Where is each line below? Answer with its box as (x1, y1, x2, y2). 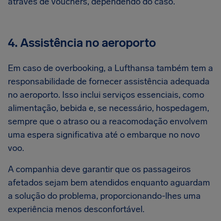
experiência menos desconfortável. (8, 204, 145, 215)
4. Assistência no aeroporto (8, 36, 156, 50)
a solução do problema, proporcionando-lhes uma (8, 190, 201, 201)
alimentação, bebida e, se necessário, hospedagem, (8, 103, 209, 113)
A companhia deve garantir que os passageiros (8, 164, 191, 175)
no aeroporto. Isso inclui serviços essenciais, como (8, 89, 204, 100)
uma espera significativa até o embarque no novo (8, 129, 200, 140)
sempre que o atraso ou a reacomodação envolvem (8, 116, 208, 127)
